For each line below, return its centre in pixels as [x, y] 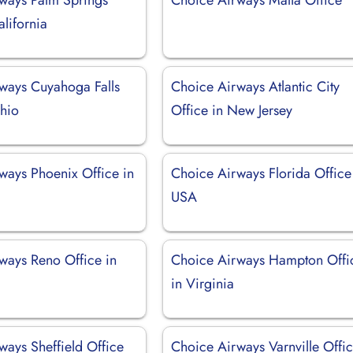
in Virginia [203, 283]
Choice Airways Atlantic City [256, 86]
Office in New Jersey [232, 110]
